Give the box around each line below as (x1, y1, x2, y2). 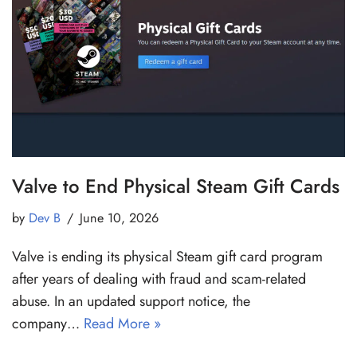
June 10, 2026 (80, 209, 159, 228)
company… (12, 313, 84, 335)
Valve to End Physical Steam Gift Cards (12, 172, 339, 201)
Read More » (84, 313, 161, 335)
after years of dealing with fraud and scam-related (12, 269, 306, 290)
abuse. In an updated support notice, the (12, 291, 250, 312)
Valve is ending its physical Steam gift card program (12, 246, 323, 268)
